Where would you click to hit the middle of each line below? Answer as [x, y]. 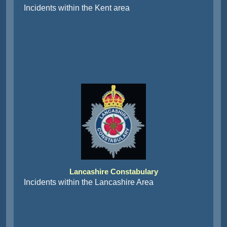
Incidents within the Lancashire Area [89, 182]
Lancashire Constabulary [113, 172]
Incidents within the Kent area [77, 8]
